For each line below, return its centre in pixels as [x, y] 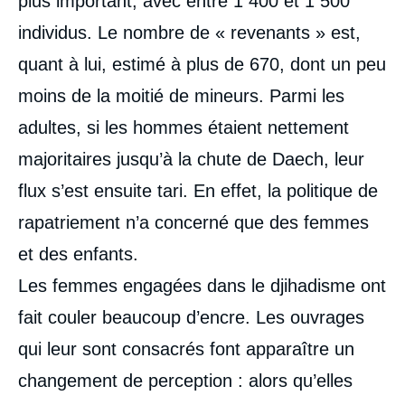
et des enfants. [78, 254]
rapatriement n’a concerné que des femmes [193, 222]
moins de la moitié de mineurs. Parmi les [181, 95]
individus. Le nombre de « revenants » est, [189, 32]
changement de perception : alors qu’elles [185, 380]
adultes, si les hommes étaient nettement [184, 127]
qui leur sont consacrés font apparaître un [186, 348]
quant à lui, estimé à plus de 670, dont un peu [202, 64]
